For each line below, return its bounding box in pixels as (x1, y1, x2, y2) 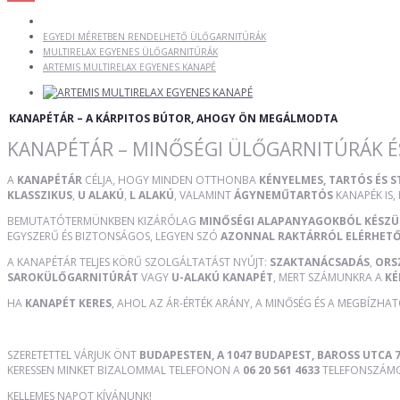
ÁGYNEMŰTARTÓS (234, 187, 333, 203)
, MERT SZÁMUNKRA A (273, 269, 385, 285)
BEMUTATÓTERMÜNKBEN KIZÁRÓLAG (7, 212, 199, 229)
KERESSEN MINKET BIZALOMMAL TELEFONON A (7, 362, 243, 378)
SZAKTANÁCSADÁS (270, 254, 370, 270)
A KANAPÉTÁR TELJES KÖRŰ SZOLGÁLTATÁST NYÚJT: (7, 254, 270, 270)
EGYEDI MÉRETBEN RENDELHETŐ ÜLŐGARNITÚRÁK (43, 29, 266, 43)
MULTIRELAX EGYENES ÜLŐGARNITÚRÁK (43, 45, 218, 58)
